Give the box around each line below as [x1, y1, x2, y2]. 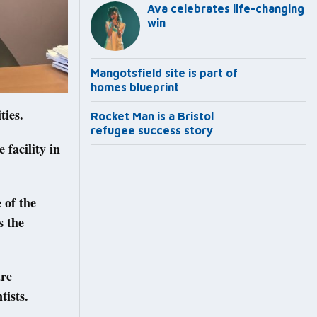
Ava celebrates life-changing [147, 2, 304, 16]
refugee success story [91, 124, 213, 137]
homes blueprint [91, 81, 179, 94]
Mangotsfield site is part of [91, 67, 238, 80]
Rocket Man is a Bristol [91, 110, 214, 123]
